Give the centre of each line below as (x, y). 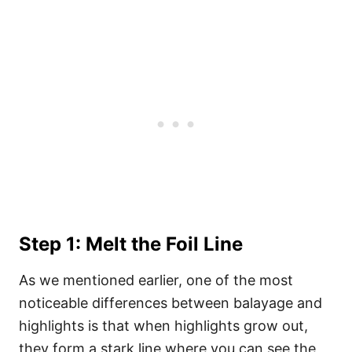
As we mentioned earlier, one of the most (156, 280)
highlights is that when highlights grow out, (163, 326)
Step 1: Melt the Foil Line (131, 244)
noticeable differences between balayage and (170, 303)
